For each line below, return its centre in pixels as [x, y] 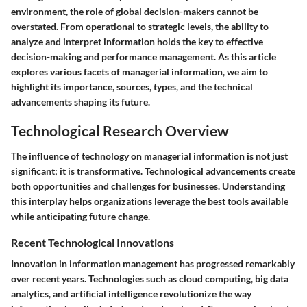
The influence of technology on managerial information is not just [149, 156]
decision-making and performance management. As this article [144, 56]
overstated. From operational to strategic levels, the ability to [140, 26]
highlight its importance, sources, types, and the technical [132, 86]
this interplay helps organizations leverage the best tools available [150, 201]
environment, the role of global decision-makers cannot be [135, 11]
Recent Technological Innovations [93, 242]
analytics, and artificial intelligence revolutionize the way [131, 294]
